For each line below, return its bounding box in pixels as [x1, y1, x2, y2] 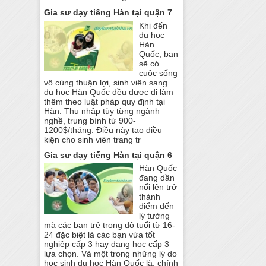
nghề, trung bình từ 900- [44, 115, 137, 125]
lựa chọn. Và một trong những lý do [44, 249, 178, 259]
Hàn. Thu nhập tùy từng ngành [44, 106, 160, 116]
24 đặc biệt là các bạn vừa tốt [44, 230, 156, 240]
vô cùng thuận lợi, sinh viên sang [44, 77, 168, 87]
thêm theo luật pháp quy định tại [44, 96, 166, 106]
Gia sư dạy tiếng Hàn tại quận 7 [44, 7, 173, 17]
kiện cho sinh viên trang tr [44, 134, 141, 144]
